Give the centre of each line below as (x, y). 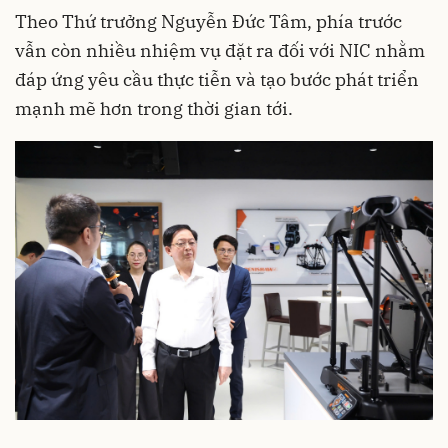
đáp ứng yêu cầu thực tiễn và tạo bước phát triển (217, 79)
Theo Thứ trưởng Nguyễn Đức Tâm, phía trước (208, 21)
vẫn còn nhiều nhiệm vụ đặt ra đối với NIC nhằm (220, 50)
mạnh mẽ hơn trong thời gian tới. (154, 108)
